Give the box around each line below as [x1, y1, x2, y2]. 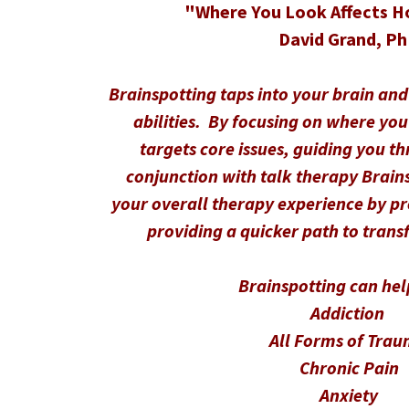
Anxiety [320, 383, 378, 407]
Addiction [309, 301, 388, 325]
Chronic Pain [299, 356, 399, 380]
